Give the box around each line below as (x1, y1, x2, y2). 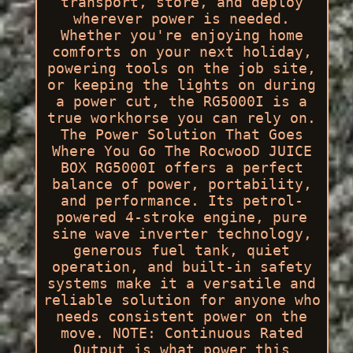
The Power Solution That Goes (60, 126, 303, 143)
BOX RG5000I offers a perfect (60, 159, 303, 176)
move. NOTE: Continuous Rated (60, 325, 303, 342)
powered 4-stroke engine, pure (56, 209, 308, 226)
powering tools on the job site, (47, 60, 317, 77)
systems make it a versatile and (47, 275, 317, 292)
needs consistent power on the (56, 308, 308, 325)
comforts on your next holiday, (51, 43, 312, 61)
